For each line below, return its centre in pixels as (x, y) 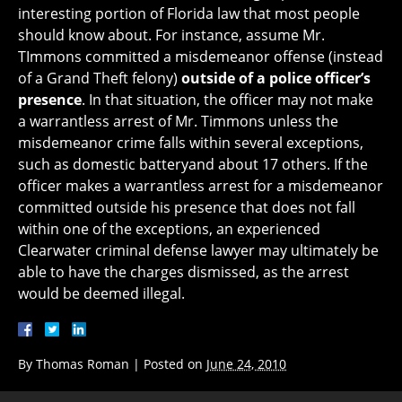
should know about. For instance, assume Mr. (171, 35)
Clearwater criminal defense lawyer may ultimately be (198, 250)
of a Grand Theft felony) (100, 78)
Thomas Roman (83, 363)
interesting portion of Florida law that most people (189, 13)
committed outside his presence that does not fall (187, 207)
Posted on (175, 363)
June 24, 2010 (246, 363)
